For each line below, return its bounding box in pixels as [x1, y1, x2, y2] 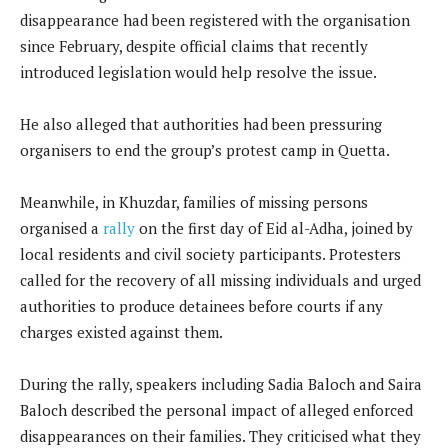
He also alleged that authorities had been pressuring [20, 114, 382, 135]
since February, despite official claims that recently [20, 36, 368, 57]
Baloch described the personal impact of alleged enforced [20, 400, 413, 421]
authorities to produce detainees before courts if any [20, 296, 383, 317]
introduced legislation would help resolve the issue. [20, 62, 377, 83]
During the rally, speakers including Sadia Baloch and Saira [20, 374, 422, 395]
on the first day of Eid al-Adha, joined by [135, 218, 413, 239]
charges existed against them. [20, 322, 223, 343]
